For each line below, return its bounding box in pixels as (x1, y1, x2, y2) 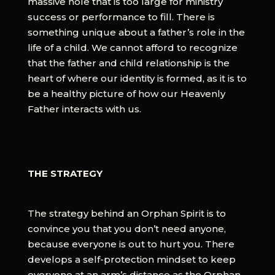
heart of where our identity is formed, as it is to (27, 72, 247, 84)
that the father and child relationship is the (27, 56, 230, 69)
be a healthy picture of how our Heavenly (27, 87, 225, 99)
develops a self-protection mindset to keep (27, 253, 236, 265)
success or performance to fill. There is (27, 10, 215, 23)
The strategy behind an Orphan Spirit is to (27, 207, 226, 219)
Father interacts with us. (27, 103, 141, 115)
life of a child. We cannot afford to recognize (27, 41, 238, 53)
